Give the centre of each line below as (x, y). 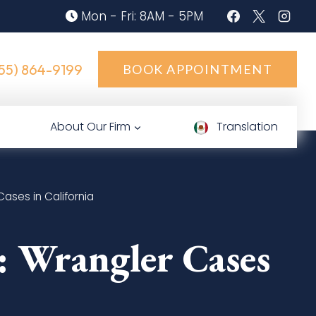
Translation (246, 127)
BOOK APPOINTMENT (197, 69)
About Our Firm (90, 127)
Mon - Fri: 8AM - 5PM (142, 16)
